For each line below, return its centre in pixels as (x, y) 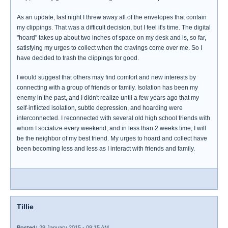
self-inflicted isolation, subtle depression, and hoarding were (100, 108)
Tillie (25, 207)
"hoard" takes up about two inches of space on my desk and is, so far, (111, 38)
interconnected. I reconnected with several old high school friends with (113, 118)
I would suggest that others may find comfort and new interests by (106, 77)
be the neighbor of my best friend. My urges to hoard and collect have (112, 138)
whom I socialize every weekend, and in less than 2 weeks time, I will (111, 128)
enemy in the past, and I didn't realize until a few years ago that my (108, 98)
